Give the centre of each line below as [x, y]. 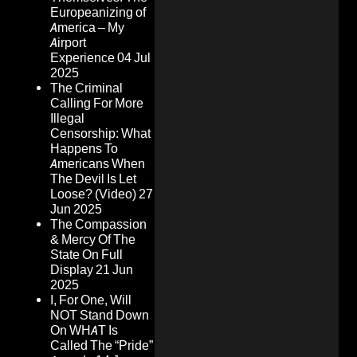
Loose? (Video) [93, 194]
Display [72, 270]
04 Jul [134, 58]
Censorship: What [100, 134]
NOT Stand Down [100, 316]
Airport [68, 43]
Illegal [67, 119]
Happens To [84, 149]
